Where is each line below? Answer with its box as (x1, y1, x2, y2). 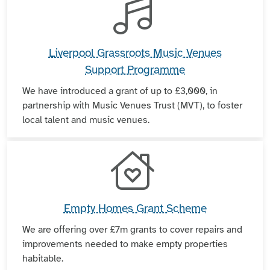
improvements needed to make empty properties (22, 238, 228, 251)
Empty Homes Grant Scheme (63, 201, 207, 216)
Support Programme (85, 62, 185, 77)
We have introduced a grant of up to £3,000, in (22, 84, 218, 97)
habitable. (22, 253, 63, 265)
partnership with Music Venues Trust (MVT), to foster (22, 99, 242, 111)
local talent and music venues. (22, 113, 152, 126)
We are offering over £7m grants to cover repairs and (22, 224, 242, 236)
